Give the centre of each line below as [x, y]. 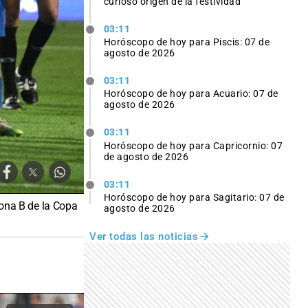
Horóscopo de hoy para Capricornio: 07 [193, 145]
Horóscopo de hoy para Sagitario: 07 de [194, 197]
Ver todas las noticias [144, 236]
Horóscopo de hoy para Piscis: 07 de [187, 42]
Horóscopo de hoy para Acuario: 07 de [191, 94]
